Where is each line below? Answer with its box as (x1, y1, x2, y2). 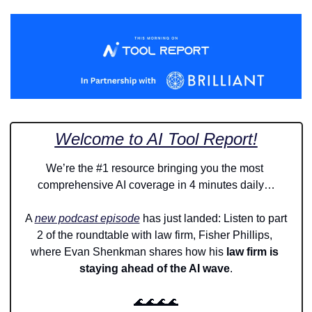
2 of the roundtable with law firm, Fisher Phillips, (37, 229, 272, 242)
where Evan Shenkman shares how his (31, 246, 224, 258)
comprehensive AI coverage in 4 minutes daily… (37, 179, 275, 192)
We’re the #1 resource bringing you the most (46, 162, 263, 175)
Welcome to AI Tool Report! (54, 130, 258, 149)
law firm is (224, 246, 279, 258)
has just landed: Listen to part (139, 212, 287, 225)
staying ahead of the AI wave (79, 263, 230, 275)
